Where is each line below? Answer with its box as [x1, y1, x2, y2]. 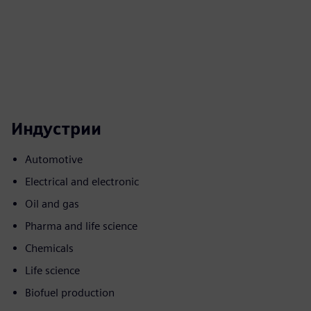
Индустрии [11, 119, 101, 139]
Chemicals [25, 242, 74, 255]
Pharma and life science [25, 219, 137, 233]
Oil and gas [25, 197, 79, 210]
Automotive [25, 153, 83, 166]
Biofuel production [25, 286, 115, 299]
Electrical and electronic [25, 175, 139, 188]
